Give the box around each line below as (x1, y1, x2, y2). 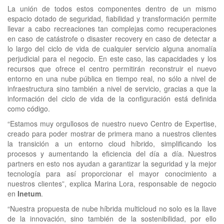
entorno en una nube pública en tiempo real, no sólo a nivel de (7, 73, 216, 84)
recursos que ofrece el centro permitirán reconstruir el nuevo (7, 63, 216, 74)
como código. (7, 103, 50, 114)
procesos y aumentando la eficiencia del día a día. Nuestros (7, 148, 216, 159)
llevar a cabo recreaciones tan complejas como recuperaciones (7, 23, 216, 34)
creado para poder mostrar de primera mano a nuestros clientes (7, 128, 216, 139)
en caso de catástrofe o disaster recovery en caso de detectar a (7, 33, 216, 44)
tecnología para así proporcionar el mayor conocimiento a (7, 168, 216, 179)
